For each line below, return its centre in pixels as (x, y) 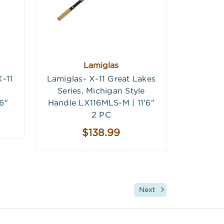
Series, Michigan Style (101, 91)
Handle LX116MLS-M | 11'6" (101, 103)
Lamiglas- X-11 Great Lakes (101, 79)
